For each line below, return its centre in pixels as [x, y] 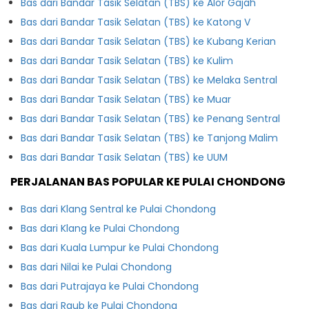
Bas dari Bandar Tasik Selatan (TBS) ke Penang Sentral [150, 118]
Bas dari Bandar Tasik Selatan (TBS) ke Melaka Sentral [149, 80]
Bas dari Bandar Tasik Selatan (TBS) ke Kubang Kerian [148, 41]
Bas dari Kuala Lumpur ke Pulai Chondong [120, 247]
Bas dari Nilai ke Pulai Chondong [96, 267]
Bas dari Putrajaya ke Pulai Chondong [110, 286]
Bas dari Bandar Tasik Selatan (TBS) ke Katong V [136, 22]
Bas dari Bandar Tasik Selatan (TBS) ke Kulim [127, 60]
